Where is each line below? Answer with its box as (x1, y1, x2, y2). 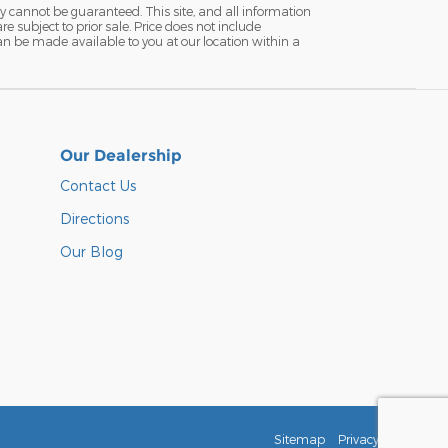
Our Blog (60, 243, 123, 261)
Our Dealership (60, 146, 182, 166)
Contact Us (60, 177, 136, 195)
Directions (60, 210, 129, 228)
